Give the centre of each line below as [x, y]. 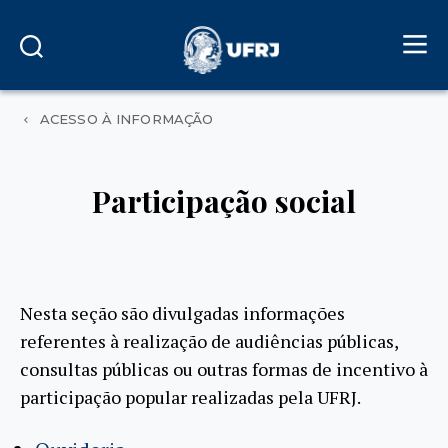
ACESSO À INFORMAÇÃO [126, 119]
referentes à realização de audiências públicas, [209, 341]
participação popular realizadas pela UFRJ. [190, 397]
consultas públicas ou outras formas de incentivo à [224, 369]
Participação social [224, 201]
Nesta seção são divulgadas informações [182, 313]
